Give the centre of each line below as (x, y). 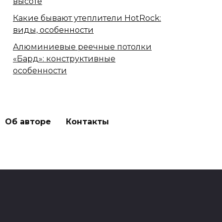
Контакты (87, 122)
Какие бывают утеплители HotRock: (87, 18)
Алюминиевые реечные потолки (82, 47)
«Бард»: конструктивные (64, 59)
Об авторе (28, 122)
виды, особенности (53, 30)
